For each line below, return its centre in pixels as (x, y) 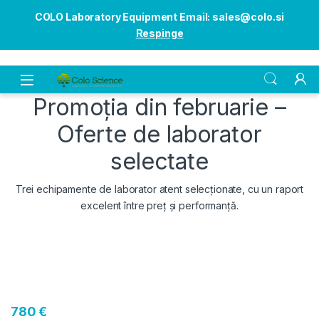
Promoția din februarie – (159, 107)
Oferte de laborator (159, 134)
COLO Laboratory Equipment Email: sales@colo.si (159, 17)
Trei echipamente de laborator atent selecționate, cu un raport (159, 189)
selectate (159, 161)
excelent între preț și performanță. (159, 205)
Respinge (159, 33)
